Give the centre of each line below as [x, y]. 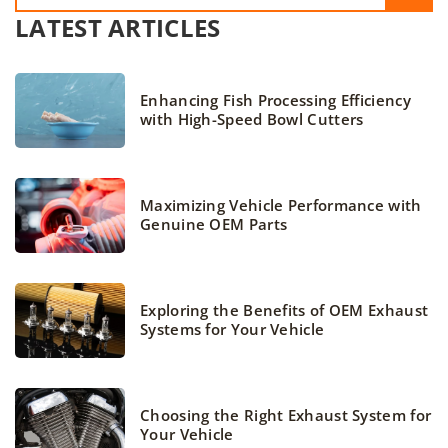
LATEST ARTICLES [118, 27]
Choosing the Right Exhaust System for [286, 415]
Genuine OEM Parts [214, 224]
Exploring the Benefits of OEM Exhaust [284, 310]
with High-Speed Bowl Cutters [252, 119]
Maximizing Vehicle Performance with [281, 205]
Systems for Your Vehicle [232, 329]
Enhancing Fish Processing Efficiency [275, 100]
